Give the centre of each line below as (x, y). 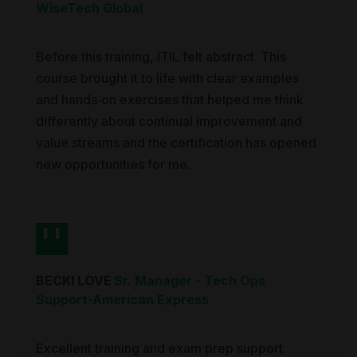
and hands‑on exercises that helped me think (170, 100)
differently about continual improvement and (169, 122)
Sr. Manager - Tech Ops (190, 281)
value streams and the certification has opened (176, 143)
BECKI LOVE (74, 281)
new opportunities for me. (113, 165)
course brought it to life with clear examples (167, 78)
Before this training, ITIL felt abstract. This (161, 57)
